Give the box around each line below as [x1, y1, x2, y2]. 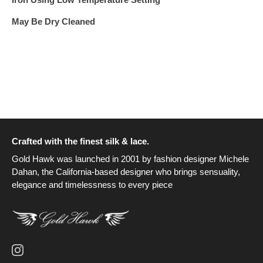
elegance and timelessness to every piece [12, 179, 173, 190]
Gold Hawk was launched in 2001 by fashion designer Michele [12, 153, 249, 164]
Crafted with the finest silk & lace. [12, 136, 149, 146]
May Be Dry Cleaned [12, 16, 95, 26]
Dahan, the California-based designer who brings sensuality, [12, 166, 240, 177]
